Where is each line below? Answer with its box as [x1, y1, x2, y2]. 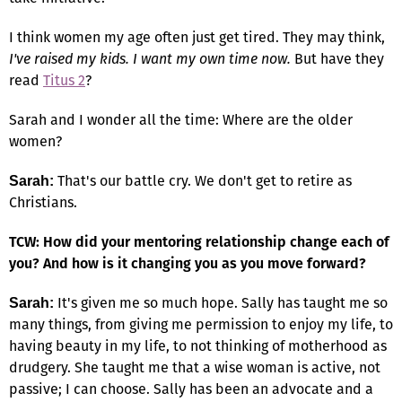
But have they [291, 48, 384, 69]
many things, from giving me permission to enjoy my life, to [9, 313, 393, 335]
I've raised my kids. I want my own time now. [9, 48, 291, 69]
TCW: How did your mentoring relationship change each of [9, 231, 389, 252]
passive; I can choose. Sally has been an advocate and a [9, 378, 373, 399]
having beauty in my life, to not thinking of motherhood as [9, 335, 387, 356]
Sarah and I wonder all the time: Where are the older [9, 109, 353, 130]
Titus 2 [43, 69, 85, 91]
